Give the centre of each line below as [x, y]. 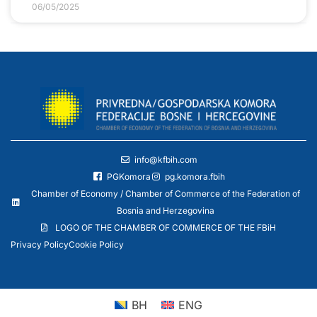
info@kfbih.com [166, 160]
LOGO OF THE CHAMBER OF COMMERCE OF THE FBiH [166, 228]
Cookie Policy [96, 245]
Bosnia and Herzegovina [166, 211]
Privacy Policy [40, 245]
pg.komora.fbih [195, 177]
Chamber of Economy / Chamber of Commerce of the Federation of [166, 194]
